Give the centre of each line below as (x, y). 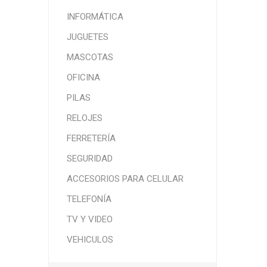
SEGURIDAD (89, 158)
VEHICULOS (90, 239)
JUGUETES (87, 37)
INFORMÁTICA (95, 16)
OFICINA (83, 77)
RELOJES (84, 118)
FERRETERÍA (91, 138)
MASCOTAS (90, 57)
